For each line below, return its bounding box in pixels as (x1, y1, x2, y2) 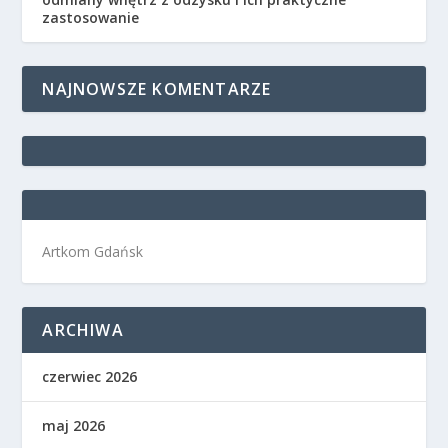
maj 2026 (42, 415, 106, 435)
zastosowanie (42, 7, 140, 27)
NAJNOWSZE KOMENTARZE (42, 77, 272, 100)
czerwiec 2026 (42, 366, 138, 386)
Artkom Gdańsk (42, 241, 144, 261)
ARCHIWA (42, 318, 124, 341)
